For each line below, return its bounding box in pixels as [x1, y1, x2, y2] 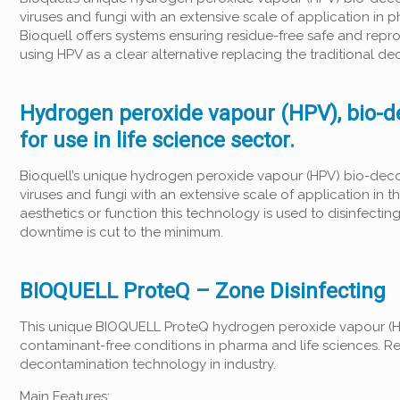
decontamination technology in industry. [20, 356, 276, 372]
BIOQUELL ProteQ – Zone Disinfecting [20, 279, 386, 304]
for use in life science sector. [20, 128, 295, 153]
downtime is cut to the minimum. [20, 224, 223, 240]
